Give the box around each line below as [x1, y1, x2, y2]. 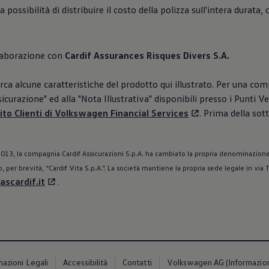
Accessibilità [62, 257, 108, 267]
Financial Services [108, 107, 189, 119]
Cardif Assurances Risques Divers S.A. [65, 49, 229, 61]
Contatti [122, 257, 152, 267]
